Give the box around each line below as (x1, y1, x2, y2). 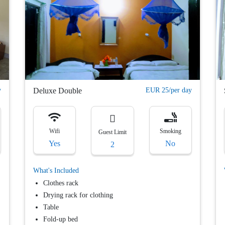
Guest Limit (98, 129, 127, 136)
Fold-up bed (43, 215, 78, 223)
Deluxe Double (33, 86, 82, 95)
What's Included (33, 167, 79, 175)
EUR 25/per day (146, 86, 192, 94)
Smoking (159, 127, 181, 135)
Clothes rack (43, 179, 78, 187)
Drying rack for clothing (43, 191, 113, 199)
